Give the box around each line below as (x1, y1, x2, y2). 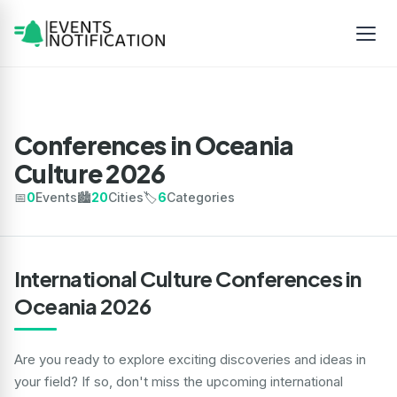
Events (35, 190, 77, 205)
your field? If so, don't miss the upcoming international (14, 373, 343, 390)
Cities (108, 190, 144, 205)
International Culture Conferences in (14, 265, 362, 292)
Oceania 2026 (14, 292, 152, 319)
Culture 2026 (14, 158, 166, 189)
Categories (167, 190, 235, 205)
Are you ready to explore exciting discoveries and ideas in (14, 351, 366, 368)
